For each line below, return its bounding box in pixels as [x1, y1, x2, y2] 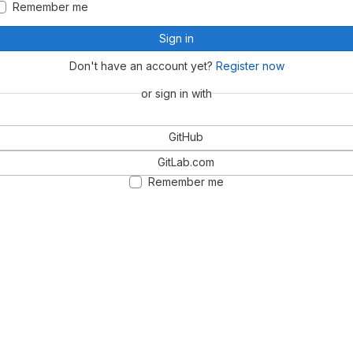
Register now [215, 58, 284, 72]
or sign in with [141, 86, 212, 100]
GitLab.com [158, 154, 214, 169]
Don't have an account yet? [69, 58, 216, 72]
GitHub [169, 129, 203, 143]
